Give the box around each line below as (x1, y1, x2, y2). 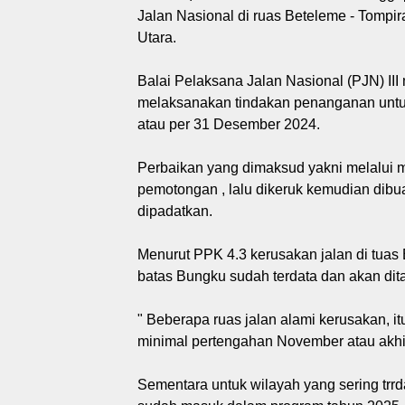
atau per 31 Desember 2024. (137, 116, 320, 132)
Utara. (137, 29, 176, 45)
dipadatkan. (137, 202, 212, 219)
